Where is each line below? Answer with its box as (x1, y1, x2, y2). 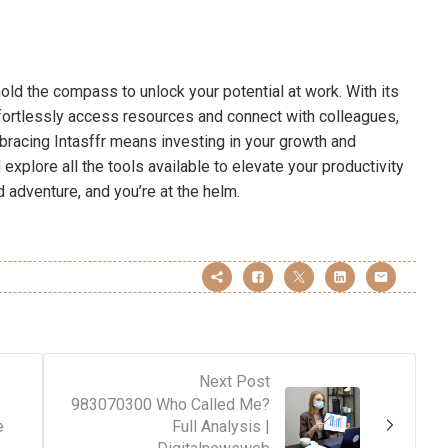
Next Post (199, 372, 270, 392)
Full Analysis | (172, 417, 270, 437)
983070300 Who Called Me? (71, 395, 270, 415)
